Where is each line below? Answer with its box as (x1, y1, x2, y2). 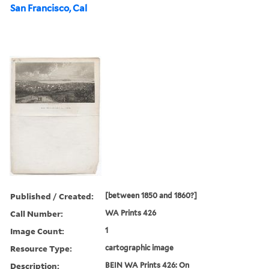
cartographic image (105, 243, 174, 252)
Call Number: (10, 207, 63, 219)
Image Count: (10, 225, 64, 237)
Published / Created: (10, 190, 94, 202)
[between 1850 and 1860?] (105, 190, 198, 200)
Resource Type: (10, 242, 72, 254)
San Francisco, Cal (10, 2, 87, 14)
